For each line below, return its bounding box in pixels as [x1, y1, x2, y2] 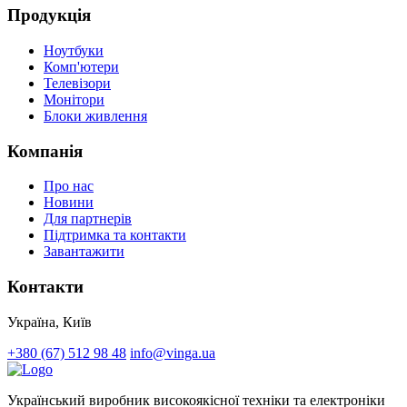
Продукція [7, 5, 91, 25]
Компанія [7, 141, 83, 161]
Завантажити [44, 243, 124, 260]
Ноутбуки [44, 43, 104, 59]
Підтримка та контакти [44, 227, 186, 243]
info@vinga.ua [130, 344, 215, 361]
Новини [44, 194, 94, 211]
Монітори [44, 92, 104, 108]
